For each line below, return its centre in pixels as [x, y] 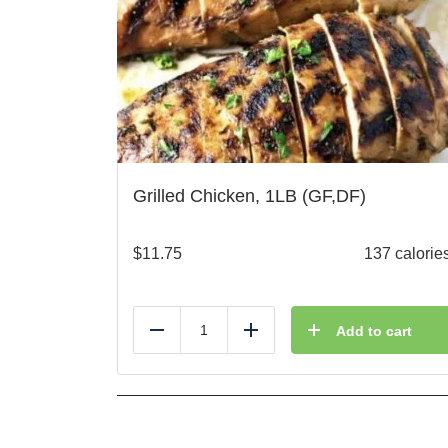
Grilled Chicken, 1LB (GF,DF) [249, 196]
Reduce [184, 338]
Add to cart [374, 331]
